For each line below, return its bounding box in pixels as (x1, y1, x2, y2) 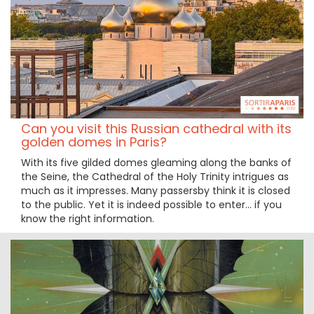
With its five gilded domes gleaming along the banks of (21, 156, 292, 170)
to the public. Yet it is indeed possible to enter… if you (21, 198, 282, 212)
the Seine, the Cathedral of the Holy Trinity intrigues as (21, 170, 289, 184)
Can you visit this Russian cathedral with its (21, 120, 292, 138)
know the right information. (21, 212, 154, 226)
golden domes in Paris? (21, 133, 167, 151)
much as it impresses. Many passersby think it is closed (21, 184, 290, 198)
